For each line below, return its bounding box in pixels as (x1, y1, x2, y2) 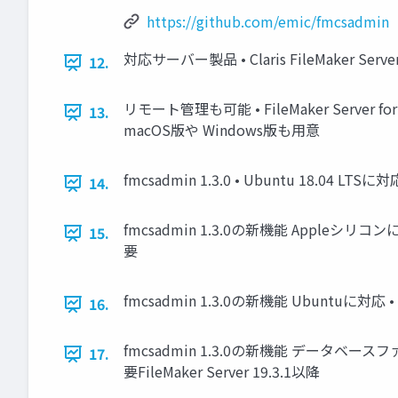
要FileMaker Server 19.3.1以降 (123, 361, 320, 383)
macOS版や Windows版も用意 (123, 119, 320, 141)
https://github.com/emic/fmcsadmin (147, 11, 389, 33)
